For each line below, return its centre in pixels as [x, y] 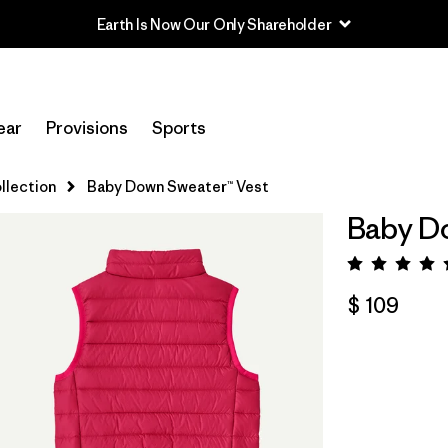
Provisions [87, 128]
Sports [179, 128]
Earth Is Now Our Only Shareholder [214, 24]
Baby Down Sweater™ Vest [178, 186]
